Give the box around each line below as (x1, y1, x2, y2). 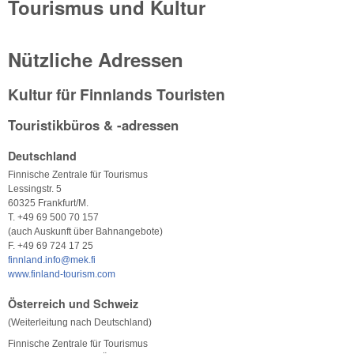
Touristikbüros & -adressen (8, 115, 179, 134)
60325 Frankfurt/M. (8, 197, 88, 209)
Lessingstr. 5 (8, 183, 62, 194)
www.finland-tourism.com (8, 268, 115, 280)
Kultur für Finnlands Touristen (8, 82, 225, 105)
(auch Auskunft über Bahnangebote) (8, 225, 163, 237)
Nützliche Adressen (8, 46, 183, 73)
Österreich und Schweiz (8, 295, 138, 311)
